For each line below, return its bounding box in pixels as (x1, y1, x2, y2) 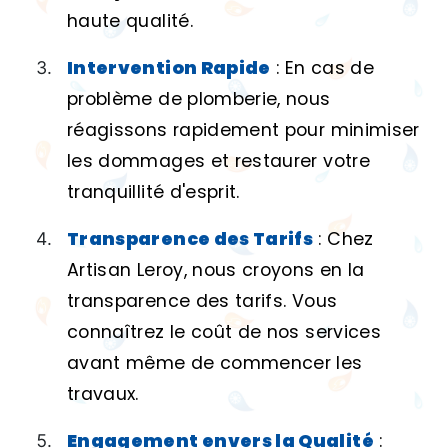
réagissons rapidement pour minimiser (67, 117, 420, 142)
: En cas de (270, 55, 374, 80)
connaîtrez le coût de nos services (67, 319, 381, 344)
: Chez (313, 226, 374, 251)
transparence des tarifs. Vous (67, 288, 338, 313)
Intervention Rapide (67, 55, 271, 80)
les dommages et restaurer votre (67, 148, 370, 173)
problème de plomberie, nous (67, 86, 331, 111)
